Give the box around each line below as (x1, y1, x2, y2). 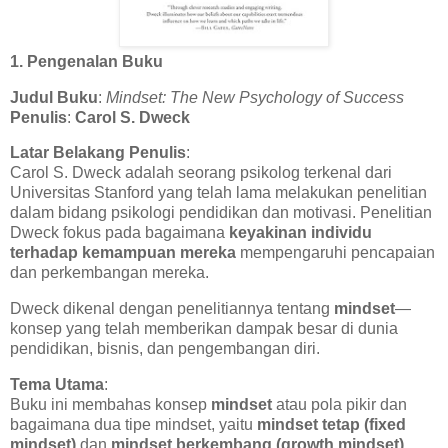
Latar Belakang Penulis (10, 144, 186, 162)
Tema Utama (10, 376, 104, 394)
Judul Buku (10, 88, 98, 106)
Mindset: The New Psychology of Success (106, 88, 404, 106)
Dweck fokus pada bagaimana (10, 224, 229, 242)
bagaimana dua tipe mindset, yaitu (10, 416, 257, 434)
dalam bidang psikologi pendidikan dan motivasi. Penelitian (10, 204, 432, 222)
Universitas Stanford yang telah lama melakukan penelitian (10, 184, 427, 202)
